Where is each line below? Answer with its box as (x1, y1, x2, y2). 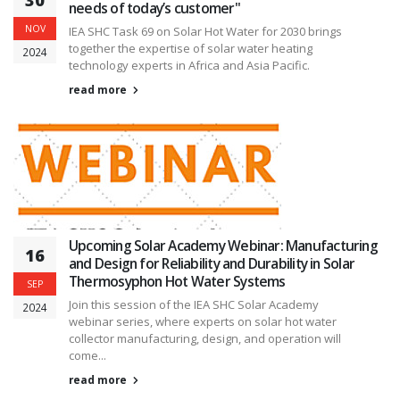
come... (69, 347, 106, 364)
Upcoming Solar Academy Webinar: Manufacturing (69, 236, 378, 256)
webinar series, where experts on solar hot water (69, 313, 337, 330)
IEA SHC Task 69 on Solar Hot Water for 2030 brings (69, 23, 342, 40)
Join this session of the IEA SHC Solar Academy (69, 296, 319, 313)
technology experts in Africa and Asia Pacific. (69, 57, 310, 74)
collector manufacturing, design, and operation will (69, 330, 341, 347)
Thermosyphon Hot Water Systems (69, 271, 286, 292)
